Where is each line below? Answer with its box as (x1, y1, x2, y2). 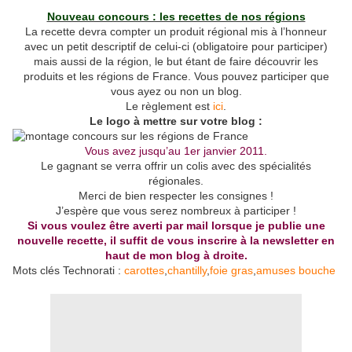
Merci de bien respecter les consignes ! (79, 189, 273, 203)
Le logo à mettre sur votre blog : (90, 115, 262, 128)
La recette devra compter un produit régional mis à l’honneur (25, 25, 327, 38)
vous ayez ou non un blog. (110, 85, 242, 98)
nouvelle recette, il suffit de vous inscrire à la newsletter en (17, 234, 335, 247)
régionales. (148, 174, 203, 188)
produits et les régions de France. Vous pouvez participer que (23, 70, 329, 83)
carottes (124, 264, 164, 277)
